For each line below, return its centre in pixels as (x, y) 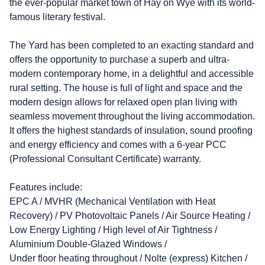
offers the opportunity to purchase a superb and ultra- (119, 59)
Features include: (46, 187)
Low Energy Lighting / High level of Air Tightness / (113, 230)
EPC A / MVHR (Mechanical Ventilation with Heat (112, 201)
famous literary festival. (57, 17)
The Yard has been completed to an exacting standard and (132, 45)
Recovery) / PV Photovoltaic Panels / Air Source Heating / (130, 215)
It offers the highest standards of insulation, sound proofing (131, 130)
